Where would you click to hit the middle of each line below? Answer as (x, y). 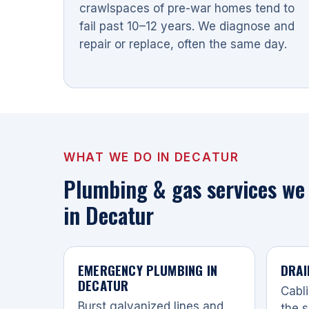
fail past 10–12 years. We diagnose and (187, 26)
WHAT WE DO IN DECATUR (151, 157)
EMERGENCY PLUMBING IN (148, 269)
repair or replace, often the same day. (183, 44)
